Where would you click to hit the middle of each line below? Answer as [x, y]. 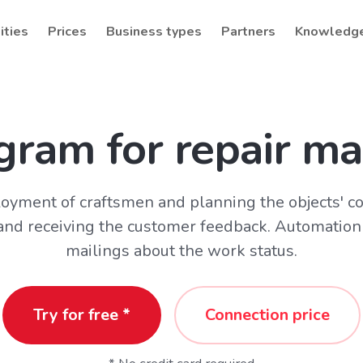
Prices [67, 32]
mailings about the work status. [181, 251]
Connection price [267, 315]
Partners [248, 32]
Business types [154, 32]
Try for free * [82, 315]
